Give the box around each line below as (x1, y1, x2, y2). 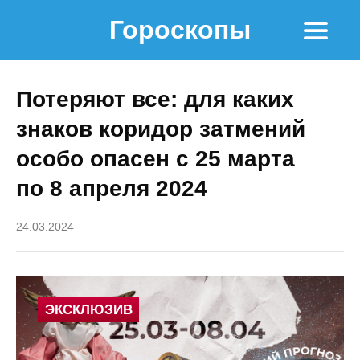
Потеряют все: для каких (16, 87, 294, 112)
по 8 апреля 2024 (16, 176, 207, 201)
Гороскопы (109, 15, 251, 44)
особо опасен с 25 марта (16, 146, 295, 171)
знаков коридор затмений (16, 117, 305, 141)
